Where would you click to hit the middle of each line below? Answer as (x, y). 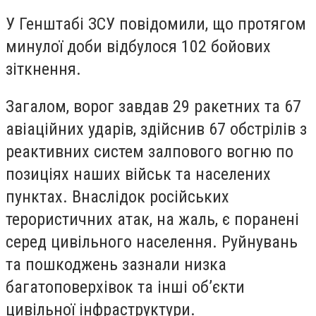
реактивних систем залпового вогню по (150, 152)
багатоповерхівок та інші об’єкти (125, 287)
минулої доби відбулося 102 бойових (138, 46)
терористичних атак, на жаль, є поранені (152, 220)
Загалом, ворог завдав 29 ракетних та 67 (153, 107)
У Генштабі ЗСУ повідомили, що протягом (156, 24)
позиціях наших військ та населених (138, 175)
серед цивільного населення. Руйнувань (152, 242)
